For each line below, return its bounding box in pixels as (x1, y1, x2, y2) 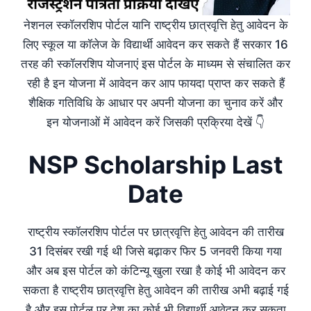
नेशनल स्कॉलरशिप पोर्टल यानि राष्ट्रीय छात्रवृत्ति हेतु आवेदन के (23, 18, 288, 33)
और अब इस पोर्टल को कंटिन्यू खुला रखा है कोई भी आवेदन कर (26, 263, 285, 278)
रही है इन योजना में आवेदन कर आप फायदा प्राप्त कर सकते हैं (26, 76, 285, 91)
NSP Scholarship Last (28, 149, 283, 179)
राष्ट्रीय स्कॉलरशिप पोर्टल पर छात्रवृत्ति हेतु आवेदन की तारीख (27, 224, 284, 239)
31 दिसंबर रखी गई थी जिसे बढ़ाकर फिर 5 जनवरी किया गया (29, 244, 282, 258)
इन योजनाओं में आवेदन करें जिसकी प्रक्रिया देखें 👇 (46, 115, 265, 130)
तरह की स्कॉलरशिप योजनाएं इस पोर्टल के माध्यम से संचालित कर (21, 57, 290, 72)
